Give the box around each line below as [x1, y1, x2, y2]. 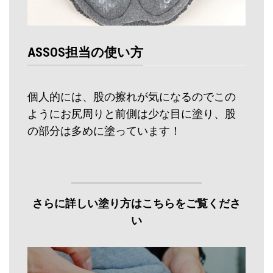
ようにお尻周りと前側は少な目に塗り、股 [27, 107, 236, 120]
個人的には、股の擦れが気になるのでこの [27, 90, 236, 103]
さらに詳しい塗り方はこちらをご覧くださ [32, 197, 241, 210]
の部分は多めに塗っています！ [27, 124, 181, 137]
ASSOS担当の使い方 [27, 44, 143, 60]
